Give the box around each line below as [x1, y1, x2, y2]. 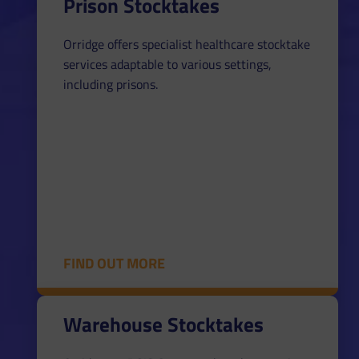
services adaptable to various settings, [63, 54, 272, 74]
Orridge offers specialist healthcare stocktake [63, 34, 310, 54]
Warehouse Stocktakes [63, 308, 264, 340]
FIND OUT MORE [63, 252, 165, 274]
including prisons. [63, 74, 158, 94]
